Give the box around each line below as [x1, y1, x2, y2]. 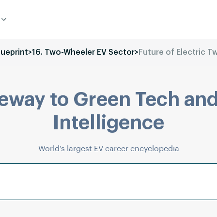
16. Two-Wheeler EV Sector [32, 48, 135, 56]
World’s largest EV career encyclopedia [38, 145, 179, 153]
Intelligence [53, 113, 164, 133]
